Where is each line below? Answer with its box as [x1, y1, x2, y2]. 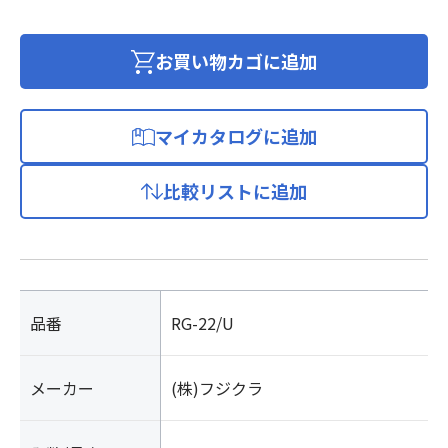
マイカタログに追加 [155, 123, 317, 149]
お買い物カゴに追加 [155, 48, 317, 74]
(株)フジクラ [171, 376, 263, 400]
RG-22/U [171, 311, 234, 335]
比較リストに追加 [163, 178, 307, 204]
